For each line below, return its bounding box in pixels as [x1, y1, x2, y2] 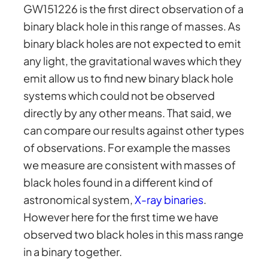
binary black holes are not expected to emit [23, 36, 242, 51]
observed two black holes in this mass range [23, 227, 244, 242]
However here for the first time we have [23, 210, 219, 224]
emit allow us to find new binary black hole [23, 71, 234, 86]
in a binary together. [23, 245, 123, 259]
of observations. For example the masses [23, 141, 231, 155]
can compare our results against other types [23, 123, 245, 138]
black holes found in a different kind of [23, 175, 214, 190]
